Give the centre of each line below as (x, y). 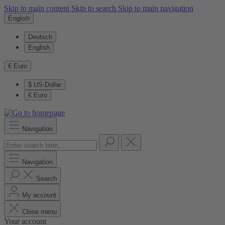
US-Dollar (47, 85)
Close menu (39, 212)
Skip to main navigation (156, 8)
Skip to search (95, 8)
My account (39, 195)
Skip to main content (38, 8)
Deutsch (40, 37)
